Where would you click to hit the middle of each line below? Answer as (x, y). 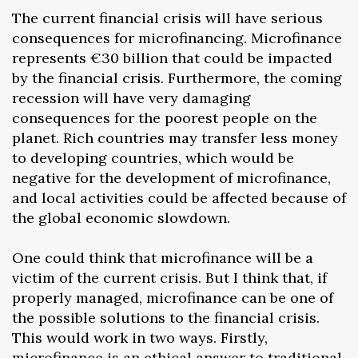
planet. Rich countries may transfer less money (175, 137)
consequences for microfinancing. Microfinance (177, 38)
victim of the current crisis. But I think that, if (169, 277)
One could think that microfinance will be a (163, 257)
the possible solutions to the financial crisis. (166, 317)
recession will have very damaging (131, 97)
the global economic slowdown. (121, 217)
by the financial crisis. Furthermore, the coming (177, 78)
